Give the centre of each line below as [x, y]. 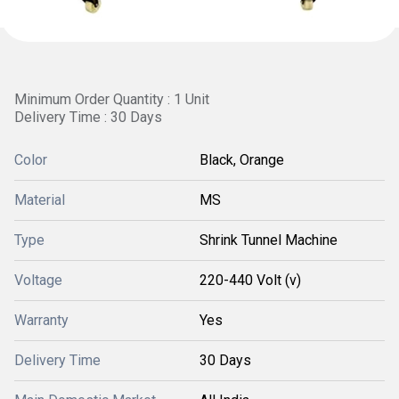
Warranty [41, 320]
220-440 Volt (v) [250, 280]
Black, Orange [242, 160]
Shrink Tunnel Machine [269, 240]
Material [40, 200]
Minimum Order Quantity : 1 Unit [112, 99]
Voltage [38, 280]
